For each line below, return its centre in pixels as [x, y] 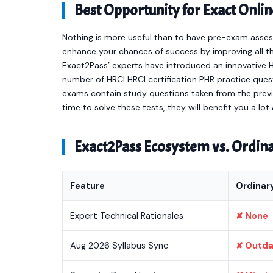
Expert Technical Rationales [127, 216]
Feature [87, 186]
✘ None [252, 216]
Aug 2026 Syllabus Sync [119, 246]
